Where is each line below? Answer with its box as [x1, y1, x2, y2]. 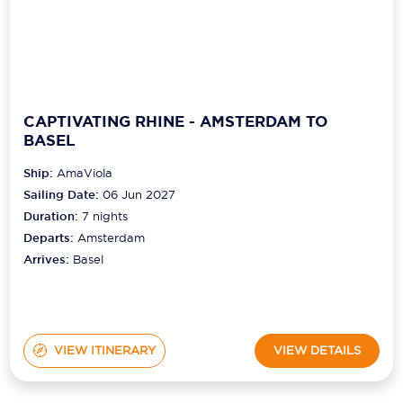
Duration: [23, 208, 83, 224]
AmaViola [57, 165, 113, 180]
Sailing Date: [23, 186, 100, 202]
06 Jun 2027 [103, 186, 176, 201]
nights [89, 208, 129, 223]
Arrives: [23, 251, 74, 267]
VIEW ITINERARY [53, 343, 156, 358]
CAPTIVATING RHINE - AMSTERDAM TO [23, 112, 328, 132]
